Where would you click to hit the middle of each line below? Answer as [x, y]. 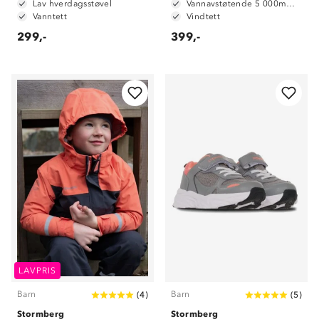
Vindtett [204, 16]
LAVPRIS [38, 271]
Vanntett [50, 16]
